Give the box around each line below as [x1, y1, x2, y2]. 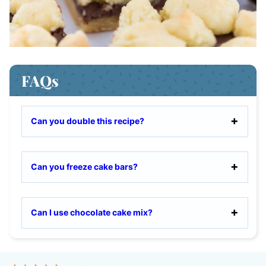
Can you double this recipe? [31, 115, 144, 126]
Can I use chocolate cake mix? [31, 207, 153, 217]
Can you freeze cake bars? [31, 161, 138, 172]
